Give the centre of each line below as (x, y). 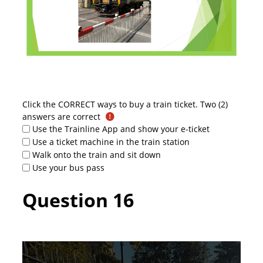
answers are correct (61, 116)
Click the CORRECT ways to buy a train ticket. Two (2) (125, 104)
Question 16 (78, 200)
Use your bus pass (69, 168)
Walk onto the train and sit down (97, 155)
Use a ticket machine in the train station (111, 142)
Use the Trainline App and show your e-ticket (121, 129)
